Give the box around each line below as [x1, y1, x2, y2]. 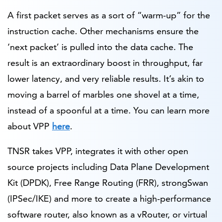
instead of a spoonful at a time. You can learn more [7, 104, 210, 116]
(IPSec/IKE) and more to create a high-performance [7, 192, 211, 204]
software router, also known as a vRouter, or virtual [7, 208, 207, 220]
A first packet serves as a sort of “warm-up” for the [7, 9, 210, 21]
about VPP [7, 120, 52, 132]
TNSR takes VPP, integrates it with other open [7, 145, 188, 157]
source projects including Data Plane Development [7, 161, 209, 172]
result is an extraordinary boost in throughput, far [7, 56, 203, 68]
